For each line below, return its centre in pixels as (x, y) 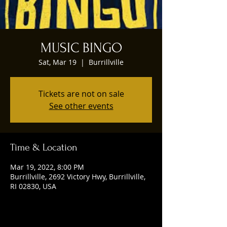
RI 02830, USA (33, 186)
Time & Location (44, 147)
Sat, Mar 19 (58, 62)
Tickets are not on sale (81, 94)
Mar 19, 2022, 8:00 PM (47, 167)
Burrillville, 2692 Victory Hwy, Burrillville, (78, 177)
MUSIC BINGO (81, 48)
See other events (81, 106)
